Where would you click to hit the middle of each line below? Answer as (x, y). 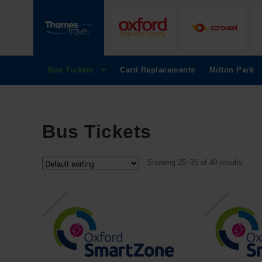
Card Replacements (158, 70)
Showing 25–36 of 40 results (195, 163)
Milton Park (231, 70)
